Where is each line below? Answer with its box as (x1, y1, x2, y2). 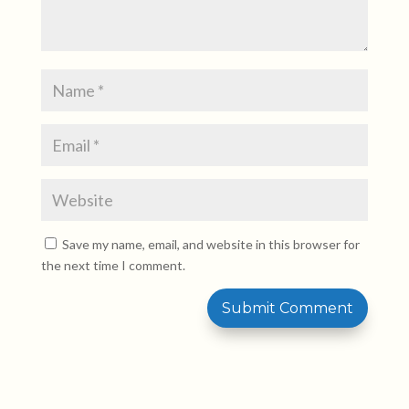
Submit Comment (222, 299, 354, 317)
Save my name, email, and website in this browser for (61, 236, 360, 252)
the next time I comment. (40, 257, 185, 273)
